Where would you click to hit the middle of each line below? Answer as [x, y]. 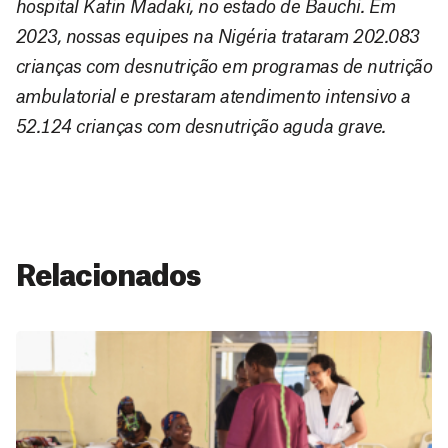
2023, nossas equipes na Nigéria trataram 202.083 [218, 37]
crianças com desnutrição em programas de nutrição [224, 67]
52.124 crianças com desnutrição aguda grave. [201, 127]
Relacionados [108, 277]
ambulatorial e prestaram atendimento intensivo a [213, 97]
